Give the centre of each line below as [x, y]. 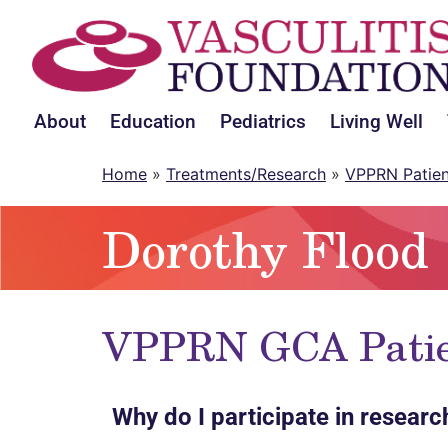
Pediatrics [263, 121]
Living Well [376, 121]
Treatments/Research [246, 173]
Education [153, 121]
